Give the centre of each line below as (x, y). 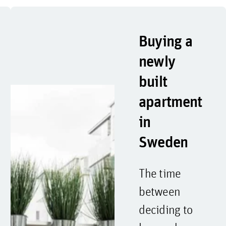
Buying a (165, 41)
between (160, 191)
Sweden (163, 142)
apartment (170, 101)
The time (160, 173)
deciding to (166, 209)
